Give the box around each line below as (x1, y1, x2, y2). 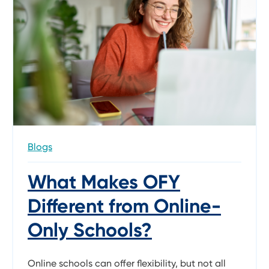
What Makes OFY (28, 170, 180, 193)
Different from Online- (28, 194, 221, 217)
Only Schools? (28, 218, 152, 241)
